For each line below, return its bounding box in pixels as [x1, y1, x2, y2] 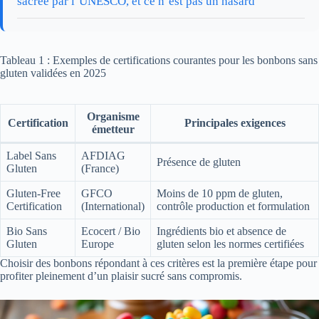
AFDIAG [81, 150, 125, 162]
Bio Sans [6, 225, 47, 238]
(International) [81, 200, 145, 213]
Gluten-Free [6, 187, 61, 200]
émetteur [91, 123, 135, 136]
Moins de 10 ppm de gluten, [157, 187, 283, 200]
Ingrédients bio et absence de [157, 225, 286, 238]
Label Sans [6, 150, 56, 162]
